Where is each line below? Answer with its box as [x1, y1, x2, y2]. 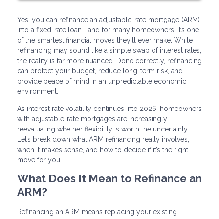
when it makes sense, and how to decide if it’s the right [17, 146, 188, 154]
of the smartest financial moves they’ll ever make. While [17, 36, 193, 44]
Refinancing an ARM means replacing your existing [17, 208, 177, 216]
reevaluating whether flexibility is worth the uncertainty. [17, 125, 189, 133]
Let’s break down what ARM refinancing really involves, [17, 135, 189, 144]
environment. [17, 88, 58, 96]
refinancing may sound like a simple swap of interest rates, [17, 46, 201, 55]
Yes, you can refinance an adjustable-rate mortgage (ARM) [17, 16, 200, 24]
